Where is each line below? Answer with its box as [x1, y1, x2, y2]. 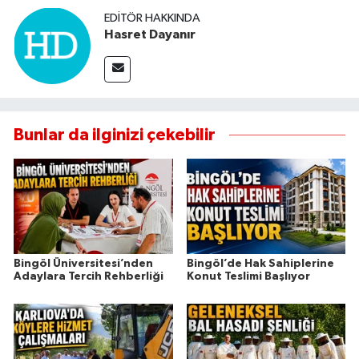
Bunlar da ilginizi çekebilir [14, 127, 216, 144]
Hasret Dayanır [104, 27, 196, 41]
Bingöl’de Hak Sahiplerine [186, 258, 334, 270]
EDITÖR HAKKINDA [104, 11, 200, 24]
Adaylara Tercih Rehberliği [14, 271, 163, 283]
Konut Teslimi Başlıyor [186, 271, 310, 283]
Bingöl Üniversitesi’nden [14, 258, 153, 270]
